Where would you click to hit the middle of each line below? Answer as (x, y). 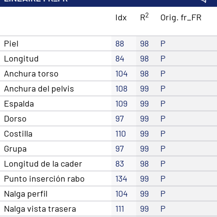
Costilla (18, 133)
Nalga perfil (26, 194)
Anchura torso (31, 73)
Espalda (19, 103)
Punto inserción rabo (44, 178)
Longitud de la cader (43, 163)
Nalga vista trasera (40, 209)
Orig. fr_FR (181, 17)
